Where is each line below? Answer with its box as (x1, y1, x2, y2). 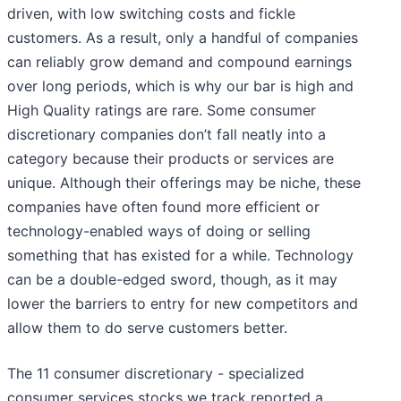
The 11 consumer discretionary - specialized (7, 364, 304, 383)
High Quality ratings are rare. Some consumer (7, 101, 316, 120)
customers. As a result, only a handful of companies (7, 29, 358, 47)
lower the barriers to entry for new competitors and (7, 294, 358, 313)
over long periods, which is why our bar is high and (7, 77, 354, 96)
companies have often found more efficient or (7, 198, 320, 217)
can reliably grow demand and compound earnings (7, 53, 352, 72)
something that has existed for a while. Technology (7, 246, 354, 265)
